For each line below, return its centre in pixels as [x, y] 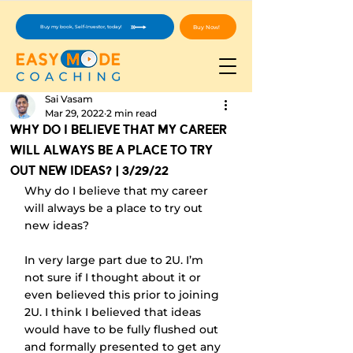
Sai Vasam [69, 99]
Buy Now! [206, 27]
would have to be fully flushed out [123, 329]
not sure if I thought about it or [114, 277]
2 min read [132, 113]
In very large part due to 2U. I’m [115, 260]
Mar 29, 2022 [74, 113]
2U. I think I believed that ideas [114, 312]
